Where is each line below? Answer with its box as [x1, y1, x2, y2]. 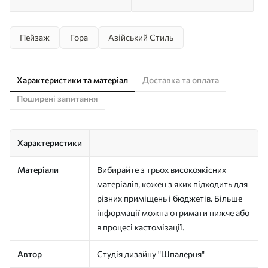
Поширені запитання [17, 93, 98, 103]
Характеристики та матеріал [17, 74, 128, 85]
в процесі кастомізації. [97, 221, 184, 232]
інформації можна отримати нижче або [97, 207, 249, 218]
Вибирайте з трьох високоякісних [97, 164, 226, 175]
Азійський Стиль [108, 32, 173, 42]
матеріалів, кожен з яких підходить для [97, 178, 248, 189]
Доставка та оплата [142, 74, 219, 85]
